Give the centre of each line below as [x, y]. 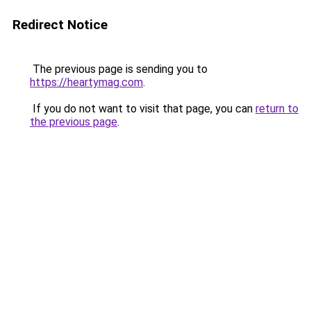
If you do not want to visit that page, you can [143, 109]
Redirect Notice [60, 25]
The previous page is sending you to [119, 69]
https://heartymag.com [86, 82]
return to [277, 109]
